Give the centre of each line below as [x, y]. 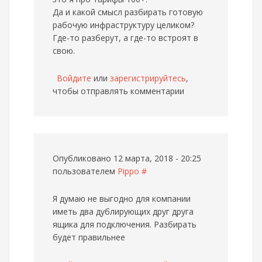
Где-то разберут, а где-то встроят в [125, 38]
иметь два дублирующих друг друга [123, 211]
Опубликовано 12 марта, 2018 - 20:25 [127, 158]
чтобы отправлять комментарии [118, 91]
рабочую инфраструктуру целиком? [123, 25]
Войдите [74, 78]
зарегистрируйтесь [148, 78]
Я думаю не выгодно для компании [122, 199]
